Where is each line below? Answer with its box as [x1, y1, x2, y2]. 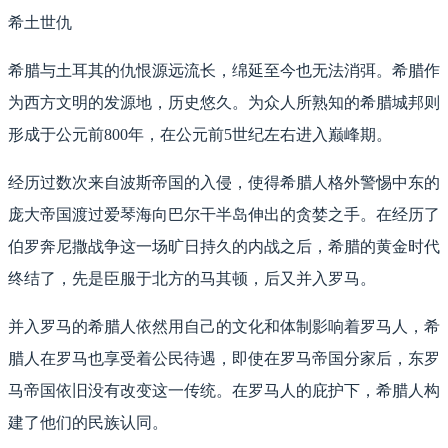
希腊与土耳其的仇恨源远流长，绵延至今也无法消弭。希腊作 [8, 62, 440, 80]
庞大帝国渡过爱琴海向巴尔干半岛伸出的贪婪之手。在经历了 [8, 206, 440, 224]
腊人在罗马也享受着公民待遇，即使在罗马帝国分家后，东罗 [8, 350, 440, 368]
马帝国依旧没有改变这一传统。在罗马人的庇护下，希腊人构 [8, 382, 440, 400]
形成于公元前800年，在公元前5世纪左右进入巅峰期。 [8, 126, 392, 144]
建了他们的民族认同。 [8, 414, 168, 432]
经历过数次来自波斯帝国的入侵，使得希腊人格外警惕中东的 [8, 174, 440, 192]
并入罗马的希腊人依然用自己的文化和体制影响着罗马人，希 [8, 318, 440, 336]
